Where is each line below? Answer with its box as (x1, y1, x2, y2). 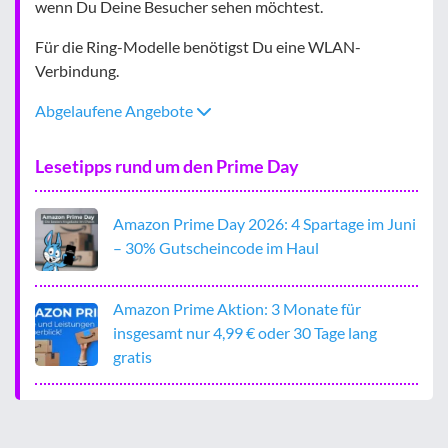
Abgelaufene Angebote (35, 100, 196, 120)
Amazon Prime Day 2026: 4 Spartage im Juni (113, 214, 416, 234)
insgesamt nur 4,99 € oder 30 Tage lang (113, 322, 377, 342)
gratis (113, 346, 152, 366)
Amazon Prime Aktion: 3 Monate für (113, 298, 361, 318)
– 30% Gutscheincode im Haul (113, 238, 319, 258)
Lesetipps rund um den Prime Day (35, 154, 299, 177)
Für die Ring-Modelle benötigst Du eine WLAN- (35, 36, 361, 56)
